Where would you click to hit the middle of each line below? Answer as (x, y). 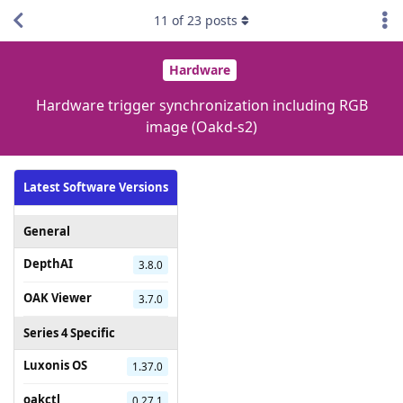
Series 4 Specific (69, 332)
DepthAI (48, 263)
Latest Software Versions (96, 187)
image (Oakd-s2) (201, 126)
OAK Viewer (58, 297)
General (47, 231)
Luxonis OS (55, 365)
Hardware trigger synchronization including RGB (201, 105)
